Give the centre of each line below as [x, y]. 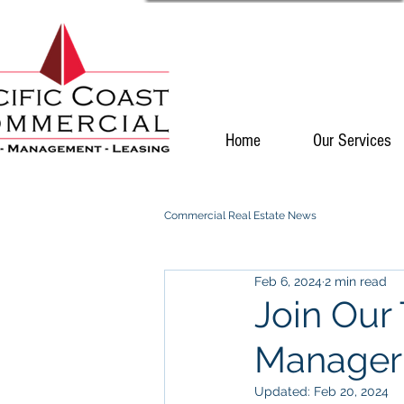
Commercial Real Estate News [240, 216]
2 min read [356, 281]
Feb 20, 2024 [351, 391]
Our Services [352, 141]
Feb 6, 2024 [288, 281]
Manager [328, 359]
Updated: [284, 391]
